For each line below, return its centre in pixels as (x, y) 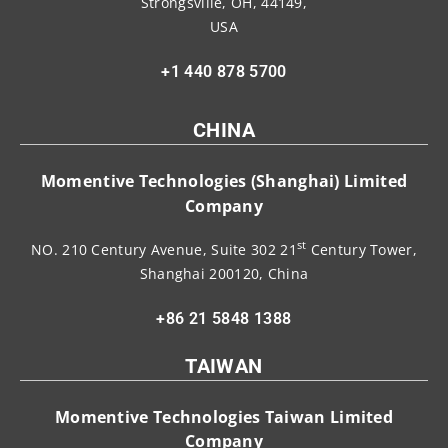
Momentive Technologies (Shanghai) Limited (224, 180)
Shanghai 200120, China (224, 273)
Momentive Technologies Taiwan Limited (224, 416)
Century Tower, (361, 249)
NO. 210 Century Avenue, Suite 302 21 (164, 249)
